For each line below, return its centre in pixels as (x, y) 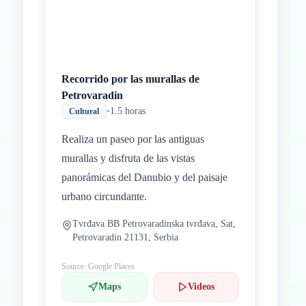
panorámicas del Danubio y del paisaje (144, 177)
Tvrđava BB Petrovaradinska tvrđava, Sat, (154, 224)
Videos (201, 287)
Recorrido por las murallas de (130, 79)
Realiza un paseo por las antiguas (133, 139)
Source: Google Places (98, 266)
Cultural (84, 111)
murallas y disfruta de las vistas (128, 158)
